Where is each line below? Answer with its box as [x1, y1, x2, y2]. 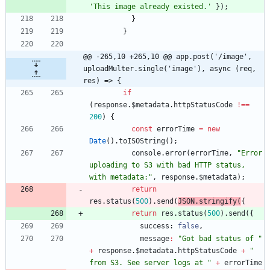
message [140, 234, 169, 243]
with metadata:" [89, 173, 152, 182]
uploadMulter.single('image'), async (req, [83, 64, 256, 74]
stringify [199, 197, 237, 206]
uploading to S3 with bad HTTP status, [89, 161, 245, 170]
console [131, 149, 161, 158]
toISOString [119, 137, 165, 146]
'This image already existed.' [89, 2, 212, 11]
